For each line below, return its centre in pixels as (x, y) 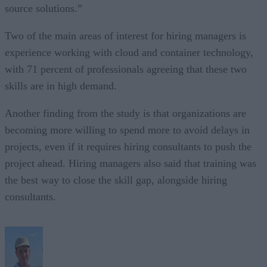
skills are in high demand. (62, 86)
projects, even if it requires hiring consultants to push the (128, 146)
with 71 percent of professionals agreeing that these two (126, 69)
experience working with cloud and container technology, (129, 52)
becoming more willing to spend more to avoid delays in (127, 130)
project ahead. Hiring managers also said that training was (131, 163)
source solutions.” (44, 8)
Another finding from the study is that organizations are (125, 113)
